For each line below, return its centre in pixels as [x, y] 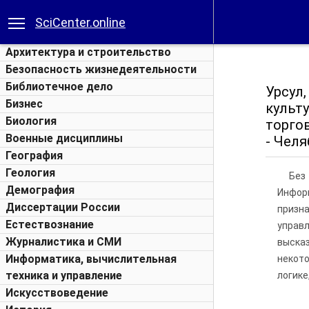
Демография [40, 190]
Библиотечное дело [59, 87]
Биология [31, 121]
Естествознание [50, 225]
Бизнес [24, 104]
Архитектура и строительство [88, 52]
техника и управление [64, 276]
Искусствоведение [57, 293]
